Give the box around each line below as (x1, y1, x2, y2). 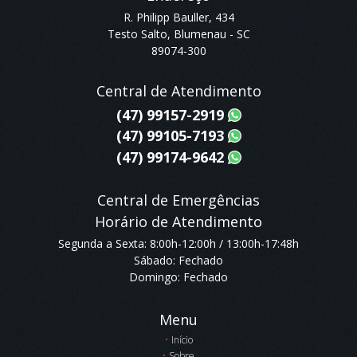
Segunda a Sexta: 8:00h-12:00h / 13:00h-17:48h (58, 235, 299, 251)
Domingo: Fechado (129, 269, 228, 284)
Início (171, 332, 193, 347)
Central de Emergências (97, 190, 260, 210)
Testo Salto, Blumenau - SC (107, 25, 250, 41)
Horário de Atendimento (95, 211, 262, 231)
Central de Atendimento (96, 80, 261, 100)
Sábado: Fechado (134, 252, 223, 268)
